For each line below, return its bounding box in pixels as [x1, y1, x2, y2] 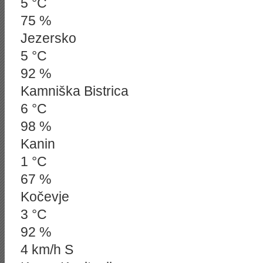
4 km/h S [21, 242, 73, 257]
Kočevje [21, 189, 69, 204]
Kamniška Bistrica [21, 83, 129, 99]
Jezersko [21, 31, 76, 46]
